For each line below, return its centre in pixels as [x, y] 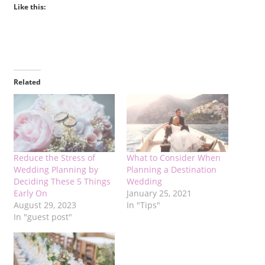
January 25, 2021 [159, 193]
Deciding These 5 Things [62, 181]
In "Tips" [143, 205]
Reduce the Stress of [54, 157]
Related [27, 82]
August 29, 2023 [45, 205]
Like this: [29, 7]
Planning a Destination [172, 169]
